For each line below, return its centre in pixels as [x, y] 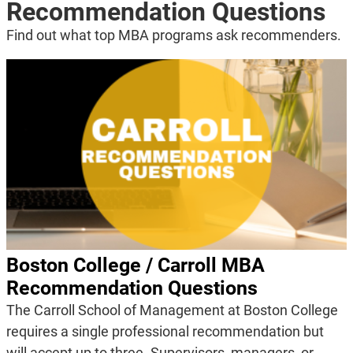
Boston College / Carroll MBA [135, 265]
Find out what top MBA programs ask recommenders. [173, 35]
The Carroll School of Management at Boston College [172, 310]
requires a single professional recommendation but [165, 331]
